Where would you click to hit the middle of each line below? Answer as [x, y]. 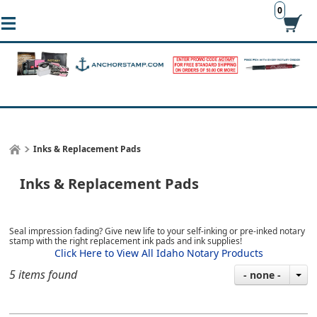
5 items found [44, 275]
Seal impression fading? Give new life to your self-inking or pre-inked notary [157, 231]
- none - [262, 275]
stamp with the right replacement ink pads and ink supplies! [126, 241]
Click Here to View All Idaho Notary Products [158, 253]
